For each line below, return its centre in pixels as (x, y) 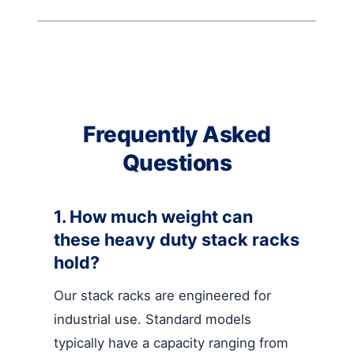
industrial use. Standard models (153, 319)
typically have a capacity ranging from (171, 343)
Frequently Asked (177, 134)
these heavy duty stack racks (177, 239)
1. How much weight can (153, 216)
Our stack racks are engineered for (162, 295)
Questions (177, 162)
